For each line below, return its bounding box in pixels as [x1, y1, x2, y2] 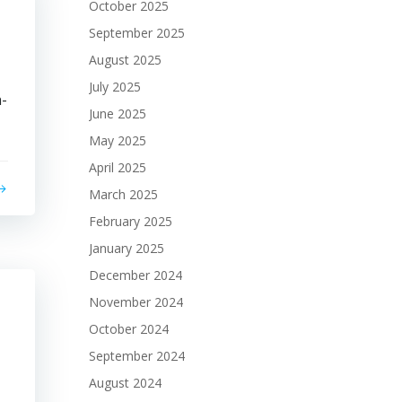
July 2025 [89, 78, 141, 96]
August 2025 [89, 51, 162, 69]
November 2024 [89, 293, 183, 311]
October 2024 [89, 320, 169, 338]
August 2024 [89, 374, 162, 392]
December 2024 [89, 267, 182, 284]
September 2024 [89, 347, 185, 365]
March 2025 [89, 186, 158, 204]
